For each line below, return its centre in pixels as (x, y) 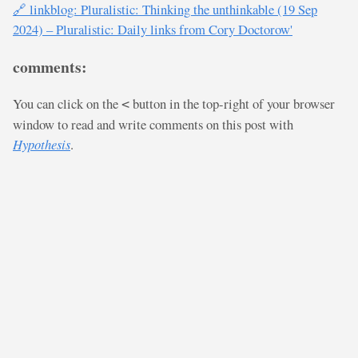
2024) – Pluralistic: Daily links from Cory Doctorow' (153, 30)
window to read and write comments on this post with (153, 125)
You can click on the (67, 104)
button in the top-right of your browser (232, 104)
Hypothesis (42, 144)
